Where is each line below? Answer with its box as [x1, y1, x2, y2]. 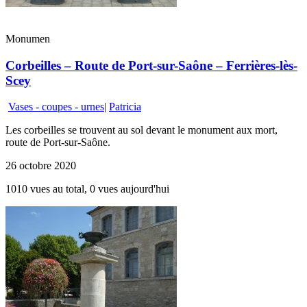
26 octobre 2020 [5, 160, 76, 172]
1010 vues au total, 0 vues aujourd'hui [5, 183, 169, 195]
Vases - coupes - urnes [8, 101, 104, 113]
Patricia [109, 101, 141, 113]
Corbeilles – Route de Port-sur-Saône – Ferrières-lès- [5, 58, 297, 73]
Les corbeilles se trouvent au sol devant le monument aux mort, [5, 124, 278, 136]
